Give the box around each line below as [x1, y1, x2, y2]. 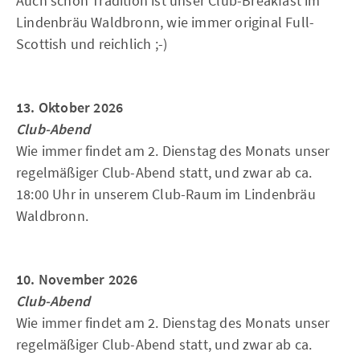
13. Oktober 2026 [16, 98, 124, 117]
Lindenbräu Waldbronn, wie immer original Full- [16, 13, 315, 31]
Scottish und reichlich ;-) [16, 35, 168, 53]
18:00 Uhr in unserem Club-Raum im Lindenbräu [16, 185, 316, 203]
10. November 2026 [16, 270, 138, 288]
